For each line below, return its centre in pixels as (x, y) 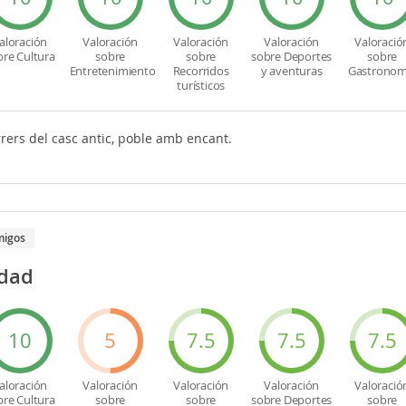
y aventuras (291, 71)
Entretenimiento (112, 71)
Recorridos (201, 71)
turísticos (201, 85)
